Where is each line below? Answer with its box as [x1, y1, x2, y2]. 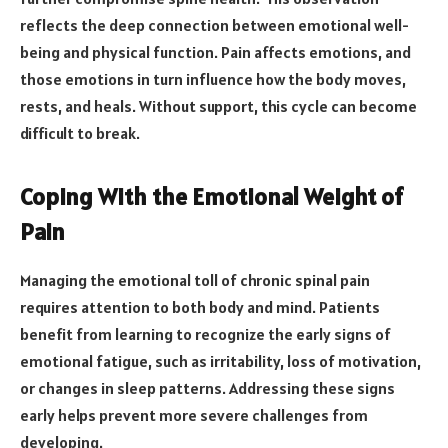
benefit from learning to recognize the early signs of [20, 324, 391, 345]
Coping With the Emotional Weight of [20, 181, 403, 213]
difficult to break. [20, 122, 140, 143]
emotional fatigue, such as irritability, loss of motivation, [20, 351, 421, 372]
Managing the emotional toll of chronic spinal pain [20, 270, 370, 291]
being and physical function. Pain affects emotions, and [20, 41, 411, 62]
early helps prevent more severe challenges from [20, 405, 368, 426]
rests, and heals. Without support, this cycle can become [20, 95, 417, 116]
